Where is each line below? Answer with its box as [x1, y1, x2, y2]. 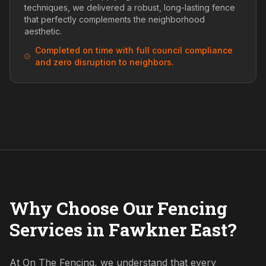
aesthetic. [24, 26, 62, 36]
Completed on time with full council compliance [34, 45, 233, 55]
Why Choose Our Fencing [9, 197, 227, 220]
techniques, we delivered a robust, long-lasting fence [24, 2, 235, 12]
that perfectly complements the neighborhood [24, 14, 205, 24]
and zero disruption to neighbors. [34, 57, 174, 67]
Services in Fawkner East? [9, 218, 237, 241]
